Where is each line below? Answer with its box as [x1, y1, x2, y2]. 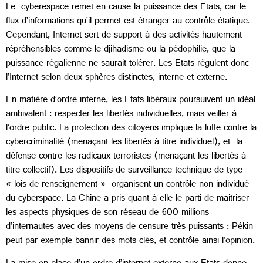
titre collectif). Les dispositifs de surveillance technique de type [6, 162, 242, 181]
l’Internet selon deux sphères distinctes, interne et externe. [6, 69, 227, 87]
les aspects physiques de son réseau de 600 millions [6, 204, 209, 223]
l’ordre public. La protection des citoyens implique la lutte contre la [6, 120, 257, 139]
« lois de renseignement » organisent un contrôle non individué [6, 176, 249, 195]
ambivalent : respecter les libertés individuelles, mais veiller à [6, 106, 237, 124]
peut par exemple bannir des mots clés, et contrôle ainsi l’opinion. [6, 232, 255, 251]
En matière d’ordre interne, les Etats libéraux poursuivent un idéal [6, 92, 255, 110]
